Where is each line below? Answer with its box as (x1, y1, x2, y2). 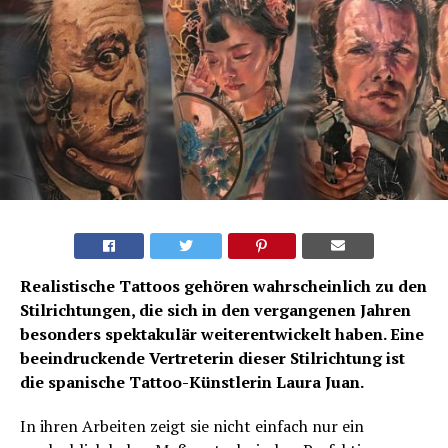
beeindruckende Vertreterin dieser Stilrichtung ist (20, 347, 405, 370)
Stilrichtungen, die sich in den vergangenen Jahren (20, 299, 411, 322)
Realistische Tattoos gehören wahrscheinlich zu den (20, 275, 427, 298)
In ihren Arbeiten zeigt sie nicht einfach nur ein (20, 415, 364, 438)
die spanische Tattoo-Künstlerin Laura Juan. (20, 371, 364, 394)
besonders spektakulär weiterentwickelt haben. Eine (20, 323, 424, 346)
